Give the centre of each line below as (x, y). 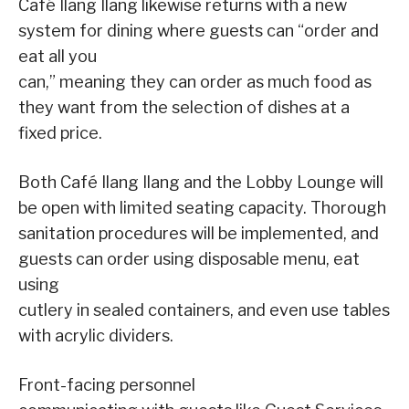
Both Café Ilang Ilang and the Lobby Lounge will (201, 182)
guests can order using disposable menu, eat (189, 258)
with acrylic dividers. (96, 335)
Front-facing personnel (107, 384)
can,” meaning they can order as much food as (195, 81)
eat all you (58, 56)
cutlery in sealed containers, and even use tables (204, 309)
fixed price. (60, 132)
